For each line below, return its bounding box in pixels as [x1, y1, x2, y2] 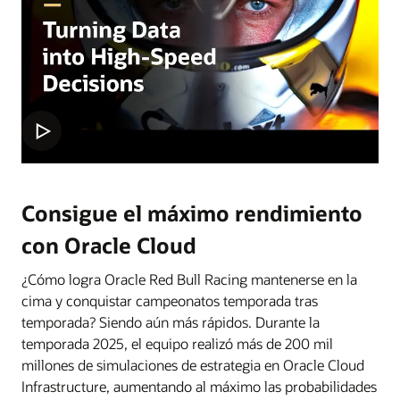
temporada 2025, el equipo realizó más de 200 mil [21, 333, 333, 353]
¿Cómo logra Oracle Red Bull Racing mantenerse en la [21, 269, 357, 288]
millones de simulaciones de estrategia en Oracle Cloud [21, 354, 364, 374]
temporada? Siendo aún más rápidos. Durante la [21, 312, 320, 331]
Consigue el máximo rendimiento [21, 198, 362, 227]
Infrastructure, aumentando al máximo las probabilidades [21, 376, 377, 396]
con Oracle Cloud [21, 230, 196, 259]
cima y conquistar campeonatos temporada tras [21, 290, 318, 310]
